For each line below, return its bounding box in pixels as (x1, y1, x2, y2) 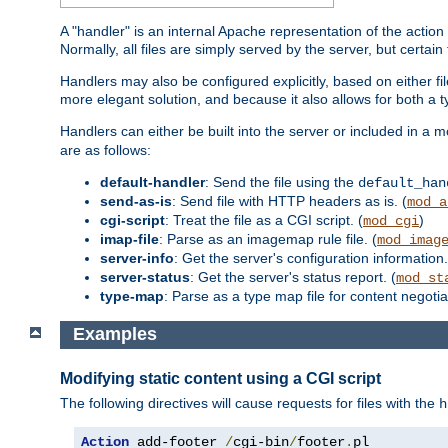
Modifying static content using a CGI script (60, 369, 381, 387)
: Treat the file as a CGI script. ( (165, 211, 363, 228)
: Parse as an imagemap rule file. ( (159, 230, 377, 247)
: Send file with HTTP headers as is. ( (172, 192, 407, 209)
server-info (100, 249, 174, 266)
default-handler (100, 173, 205, 190)
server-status (100, 268, 190, 285)
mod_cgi (363, 212, 419, 229)
